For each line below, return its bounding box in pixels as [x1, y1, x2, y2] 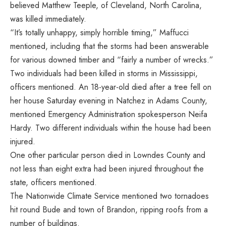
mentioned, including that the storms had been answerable [10, 40, 209, 52]
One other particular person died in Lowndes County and [10, 149, 205, 161]
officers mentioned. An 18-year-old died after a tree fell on [10, 81, 211, 93]
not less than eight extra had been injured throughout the [10, 162, 204, 175]
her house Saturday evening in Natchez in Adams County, [10, 94, 207, 106]
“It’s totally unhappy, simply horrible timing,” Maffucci [10, 26, 189, 38]
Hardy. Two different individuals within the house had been [10, 122, 211, 134]
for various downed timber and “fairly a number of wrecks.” [10, 53, 213, 66]
